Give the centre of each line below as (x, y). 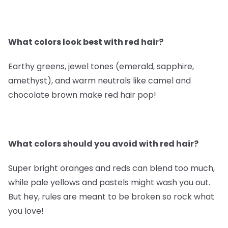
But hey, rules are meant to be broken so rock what (111, 197)
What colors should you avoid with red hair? (103, 144)
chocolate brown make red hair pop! (82, 95)
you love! (26, 211)
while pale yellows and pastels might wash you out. (109, 183)
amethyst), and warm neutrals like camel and (99, 81)
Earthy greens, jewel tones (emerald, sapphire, (101, 67)
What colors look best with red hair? (86, 42)
